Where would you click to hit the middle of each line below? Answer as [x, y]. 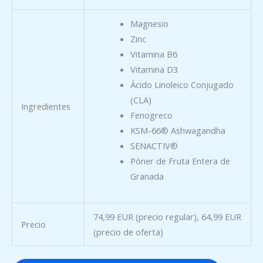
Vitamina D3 [154, 69]
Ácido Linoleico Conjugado [182, 84]
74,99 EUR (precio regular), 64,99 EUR [167, 216]
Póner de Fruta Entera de [181, 161]
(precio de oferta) [128, 232]
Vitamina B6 [154, 54]
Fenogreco [152, 115]
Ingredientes [45, 106]
